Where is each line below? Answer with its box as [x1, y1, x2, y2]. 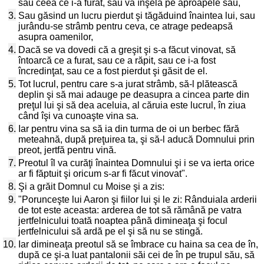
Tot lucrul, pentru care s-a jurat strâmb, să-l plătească [18, 79, 237, 89]
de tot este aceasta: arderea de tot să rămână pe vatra [18, 205, 242, 215]
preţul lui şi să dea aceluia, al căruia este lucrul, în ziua [18, 100, 246, 110]
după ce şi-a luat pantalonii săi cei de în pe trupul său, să [18, 250, 255, 260]
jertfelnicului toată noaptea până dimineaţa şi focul [18, 216, 227, 226]
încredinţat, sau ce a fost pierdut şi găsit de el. [18, 66, 207, 76]
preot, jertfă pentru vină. [18, 145, 116, 155]
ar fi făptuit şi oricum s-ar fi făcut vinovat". [18, 169, 187, 179]
